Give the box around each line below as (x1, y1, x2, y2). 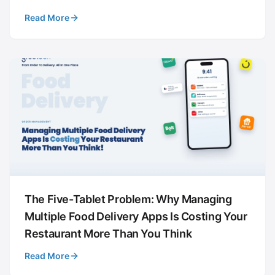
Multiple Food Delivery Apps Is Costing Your (25, 210, 247, 223)
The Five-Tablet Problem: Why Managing (25, 193, 232, 206)
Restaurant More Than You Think (25, 227, 192, 241)
